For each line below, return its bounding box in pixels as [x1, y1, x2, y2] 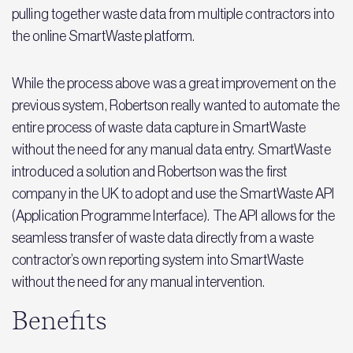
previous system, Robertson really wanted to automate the [12, 98, 340, 113]
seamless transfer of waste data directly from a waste [12, 230, 314, 246]
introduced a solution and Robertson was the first [12, 164, 288, 180]
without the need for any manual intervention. [12, 274, 265, 290]
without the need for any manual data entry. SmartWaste [12, 142, 331, 158]
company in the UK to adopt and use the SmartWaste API [12, 186, 335, 202]
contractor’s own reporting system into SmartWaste [12, 252, 304, 268]
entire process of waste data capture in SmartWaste [12, 120, 307, 136]
